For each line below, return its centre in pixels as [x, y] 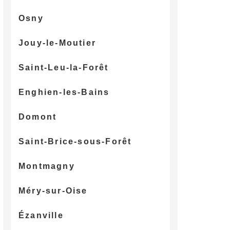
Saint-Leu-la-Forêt [63, 67]
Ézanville [41, 215]
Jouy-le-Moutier [57, 43]
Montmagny [46, 166]
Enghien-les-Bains [64, 92]
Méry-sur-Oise [53, 190]
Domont [37, 117]
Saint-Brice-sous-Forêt [75, 141]
